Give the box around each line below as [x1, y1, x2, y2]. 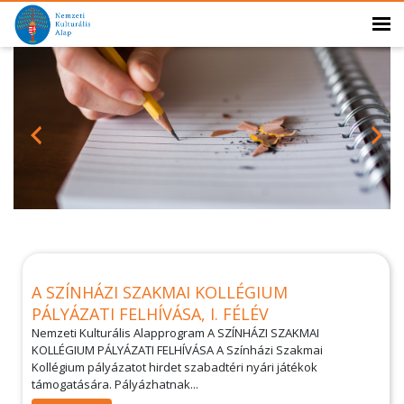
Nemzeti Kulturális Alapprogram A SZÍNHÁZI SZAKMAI [32, 325, 319, 341]
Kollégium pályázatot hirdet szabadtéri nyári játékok [32, 359, 317, 375]
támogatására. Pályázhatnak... [32, 376, 198, 392]
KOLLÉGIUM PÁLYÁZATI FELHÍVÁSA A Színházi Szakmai [32, 342, 323, 358]
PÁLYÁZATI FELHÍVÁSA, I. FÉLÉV [32, 303, 269, 325]
